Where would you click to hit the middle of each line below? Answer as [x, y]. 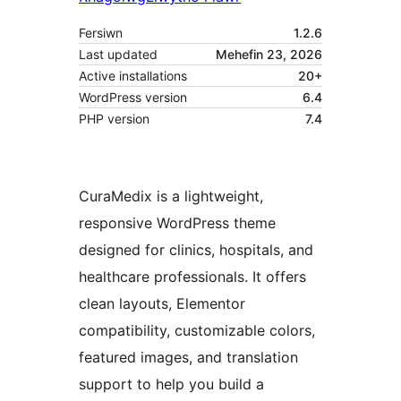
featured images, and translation [188, 358]
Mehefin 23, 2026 [269, 55]
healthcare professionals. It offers [192, 277]
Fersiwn [101, 33]
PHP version [114, 119]
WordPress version [133, 98]
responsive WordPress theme [177, 223]
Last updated [118, 55]
